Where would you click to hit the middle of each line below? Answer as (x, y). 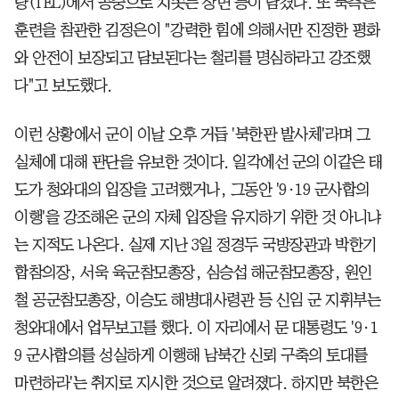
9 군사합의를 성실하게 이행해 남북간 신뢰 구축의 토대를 (191, 356)
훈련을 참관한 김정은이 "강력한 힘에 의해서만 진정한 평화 (197, 31)
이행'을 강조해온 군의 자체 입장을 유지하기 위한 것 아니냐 (198, 218)
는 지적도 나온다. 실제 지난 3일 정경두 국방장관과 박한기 (195, 245)
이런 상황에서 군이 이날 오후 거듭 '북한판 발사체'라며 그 (192, 135)
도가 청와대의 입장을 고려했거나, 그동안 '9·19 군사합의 (192, 190)
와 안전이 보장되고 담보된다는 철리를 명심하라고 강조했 (192, 58)
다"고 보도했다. (63, 86)
